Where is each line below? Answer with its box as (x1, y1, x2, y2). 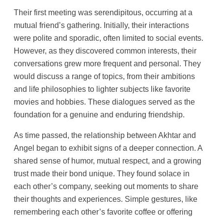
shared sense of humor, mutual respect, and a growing (14, 156, 201, 165)
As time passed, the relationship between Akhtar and (14, 130, 196, 139)
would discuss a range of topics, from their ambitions (14, 71, 195, 81)
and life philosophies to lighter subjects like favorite (14, 84, 191, 93)
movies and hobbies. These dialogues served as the (14, 97, 195, 106)
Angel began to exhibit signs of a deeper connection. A (14, 143, 202, 152)
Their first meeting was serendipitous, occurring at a (14, 7, 192, 17)
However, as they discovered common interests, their (14, 46, 196, 55)
